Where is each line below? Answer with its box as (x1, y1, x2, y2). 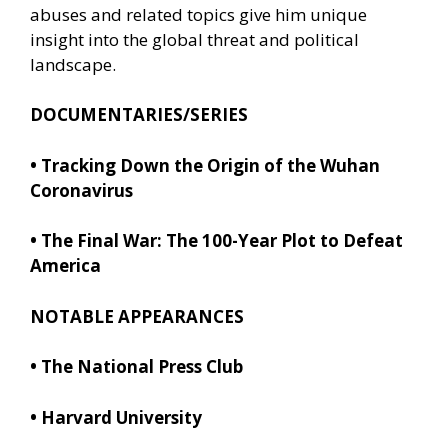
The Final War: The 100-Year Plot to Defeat (41, 229, 403, 253)
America (30, 254, 101, 278)
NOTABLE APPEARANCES (30, 304, 244, 328)
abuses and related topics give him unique (30, 2, 367, 26)
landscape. (30, 52, 116, 76)
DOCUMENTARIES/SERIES (30, 103, 248, 127)
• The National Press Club (30, 355, 243, 379)
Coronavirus (30, 178, 133, 202)
